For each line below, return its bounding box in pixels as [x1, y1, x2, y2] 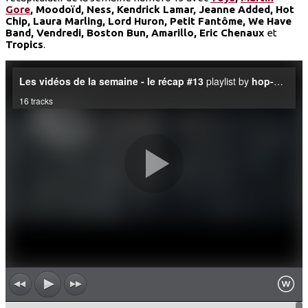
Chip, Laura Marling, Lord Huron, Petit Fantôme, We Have [5, 14, 291, 27]
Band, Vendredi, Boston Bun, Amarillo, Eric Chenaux [5, 26, 267, 38]
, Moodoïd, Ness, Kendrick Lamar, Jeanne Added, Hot [30, 3, 294, 15]
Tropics [5, 38, 43, 50]
